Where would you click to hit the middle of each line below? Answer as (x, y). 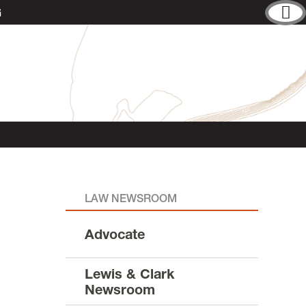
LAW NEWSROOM (131, 198)
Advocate (115, 234)
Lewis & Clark (129, 274)
